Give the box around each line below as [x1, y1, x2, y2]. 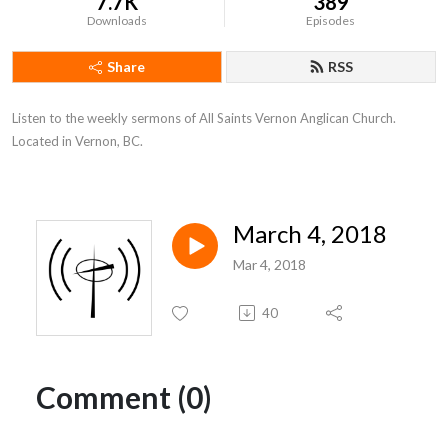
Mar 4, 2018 [233, 255, 306, 273]
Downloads [87, 13, 148, 28]
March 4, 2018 [233, 219, 387, 248]
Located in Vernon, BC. [12, 133, 143, 149]
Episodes [306, 13, 356, 28]
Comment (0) [36, 378, 212, 415]
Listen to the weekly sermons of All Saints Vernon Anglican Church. [12, 110, 396, 126]
